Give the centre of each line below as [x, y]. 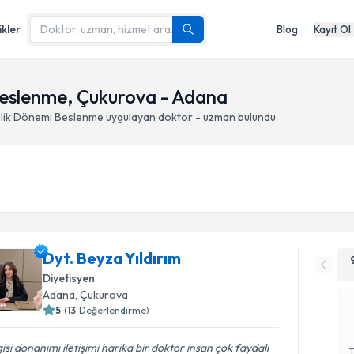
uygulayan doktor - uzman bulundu [190, 117]
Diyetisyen [69, 278]
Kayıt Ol [332, 29]
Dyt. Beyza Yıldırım [112, 258]
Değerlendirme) [115, 310]
